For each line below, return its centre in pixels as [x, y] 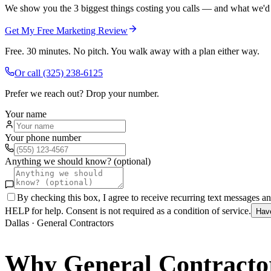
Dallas [17, 223]
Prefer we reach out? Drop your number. [82, 93]
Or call [29, 73]
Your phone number [43, 137]
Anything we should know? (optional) [78, 161]
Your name [26, 114]
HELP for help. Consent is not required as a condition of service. [128, 211]
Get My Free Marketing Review [66, 30]
